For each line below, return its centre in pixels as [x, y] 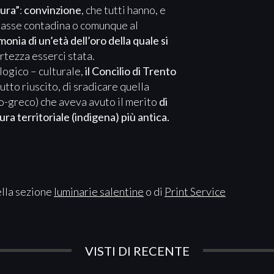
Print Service [195, 191]
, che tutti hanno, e [124, 9]
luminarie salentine [99, 191]
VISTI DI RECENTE [137, 250]
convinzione [53, 9]
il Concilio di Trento [130, 71]
